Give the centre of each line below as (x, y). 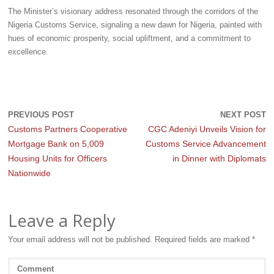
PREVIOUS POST (41, 115)
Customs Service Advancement (206, 144)
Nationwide (29, 173)
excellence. (28, 52)
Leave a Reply (61, 220)
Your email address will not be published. (80, 239)
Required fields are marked (203, 239)
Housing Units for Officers (57, 159)
